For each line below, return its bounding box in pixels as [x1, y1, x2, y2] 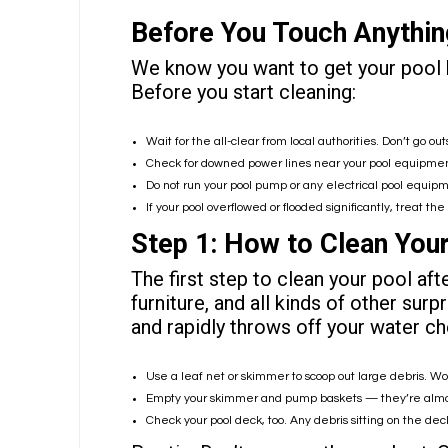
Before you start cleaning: [130, 80, 356, 105]
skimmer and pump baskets [209, 392, 362, 406]
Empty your [145, 392, 210, 406]
